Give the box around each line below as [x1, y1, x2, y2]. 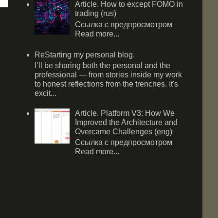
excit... [35, 89, 56, 97]
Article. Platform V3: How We [75, 109, 175, 118]
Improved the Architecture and [75, 118, 178, 127]
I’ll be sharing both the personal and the [35, 61, 170, 70]
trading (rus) [75, 9, 117, 18]
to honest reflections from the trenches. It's [35, 79, 178, 88]
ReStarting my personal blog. [35, 50, 135, 59]
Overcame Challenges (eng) [75, 127, 173, 136]
